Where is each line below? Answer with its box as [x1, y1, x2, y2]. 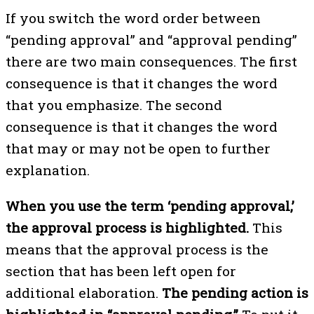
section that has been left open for [6, 261, 236, 280]
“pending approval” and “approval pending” [6, 31, 297, 49]
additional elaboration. [6, 283, 162, 301]
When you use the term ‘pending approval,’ [6, 196, 294, 214]
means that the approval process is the [6, 240, 268, 258]
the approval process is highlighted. [6, 218, 249, 236]
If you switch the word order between [6, 9, 261, 27]
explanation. [6, 161, 90, 179]
